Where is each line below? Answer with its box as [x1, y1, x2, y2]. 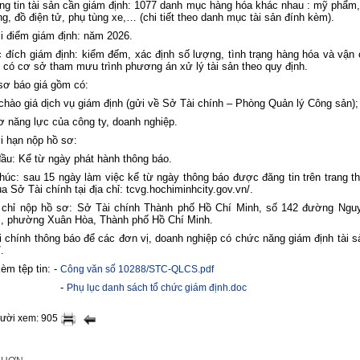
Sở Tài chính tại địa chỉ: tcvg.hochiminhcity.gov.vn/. [10, 183, 253, 195]
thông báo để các [34, 232, 119, 244]
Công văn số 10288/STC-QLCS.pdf [60, 264, 214, 275]
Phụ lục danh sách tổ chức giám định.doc [67, 282, 247, 293]
